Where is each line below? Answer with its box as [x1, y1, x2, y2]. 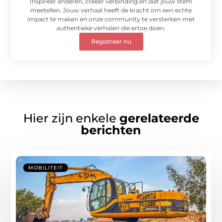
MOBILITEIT [28, 164, 63, 171]
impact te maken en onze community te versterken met [27, 15, 195, 23]
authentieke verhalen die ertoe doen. [56, 24, 166, 32]
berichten [81, 122, 141, 137]
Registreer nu [91, 37, 131, 45]
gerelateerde [119, 111, 199, 125]
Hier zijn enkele [23, 111, 119, 125]
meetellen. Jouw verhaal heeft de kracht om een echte [30, 6, 192, 14]
